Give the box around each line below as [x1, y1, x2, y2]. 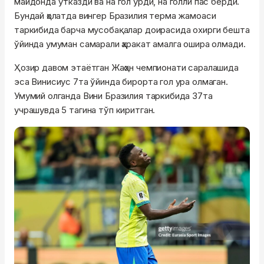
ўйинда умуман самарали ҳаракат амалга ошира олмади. [14, 38, 246, 50]
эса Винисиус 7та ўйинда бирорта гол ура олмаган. [14, 76, 228, 88]
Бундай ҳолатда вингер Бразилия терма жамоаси [14, 10, 216, 22]
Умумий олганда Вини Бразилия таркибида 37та [14, 90, 213, 102]
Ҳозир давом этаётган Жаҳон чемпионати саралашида [14, 62, 239, 74]
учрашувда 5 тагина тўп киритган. [14, 104, 156, 116]
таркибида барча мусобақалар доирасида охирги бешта [14, 24, 250, 36]
